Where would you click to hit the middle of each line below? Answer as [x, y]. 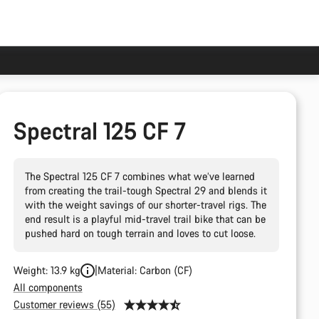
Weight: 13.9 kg [47, 270]
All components [48, 287]
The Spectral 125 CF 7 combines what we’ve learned [140, 176]
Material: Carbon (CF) [145, 270]
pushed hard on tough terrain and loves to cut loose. [140, 233]
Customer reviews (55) [64, 304]
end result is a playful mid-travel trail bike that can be [145, 219]
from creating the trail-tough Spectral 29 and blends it [146, 190]
